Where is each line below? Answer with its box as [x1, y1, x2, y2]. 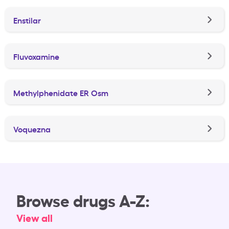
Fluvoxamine [13, 50, 59, 62]
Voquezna [13, 123, 51, 134]
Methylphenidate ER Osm [13, 86, 108, 98]
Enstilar [13, 14, 41, 26]
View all [16, 210, 53, 225]
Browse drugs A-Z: [16, 188, 150, 212]
